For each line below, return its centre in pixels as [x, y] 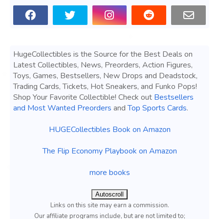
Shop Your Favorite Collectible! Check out [84, 98]
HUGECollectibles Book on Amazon [109, 130]
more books [109, 173]
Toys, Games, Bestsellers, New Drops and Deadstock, [105, 76]
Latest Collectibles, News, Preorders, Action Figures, [103, 65]
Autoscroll [109, 195]
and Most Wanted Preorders [62, 108]
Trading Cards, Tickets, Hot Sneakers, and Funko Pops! [105, 87]
